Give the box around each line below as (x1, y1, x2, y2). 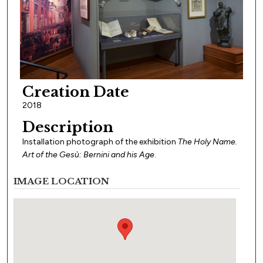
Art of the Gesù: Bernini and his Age (22, 149, 154, 160)
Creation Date (22, 83, 129, 101)
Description (22, 118, 113, 136)
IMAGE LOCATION (14, 175, 110, 187)
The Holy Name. (177, 136, 237, 147)
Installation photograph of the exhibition (22, 136, 178, 147)
